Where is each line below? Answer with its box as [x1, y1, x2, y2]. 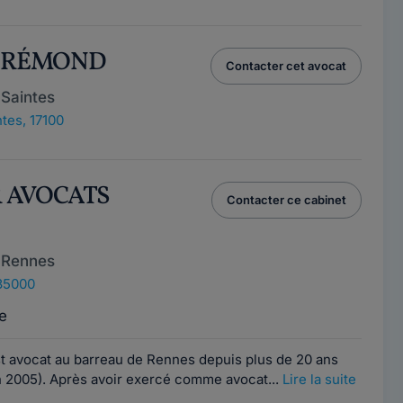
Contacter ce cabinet [226, 193, 346, 207]
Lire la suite [282, 371, 356, 388]
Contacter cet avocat [225, 58, 346, 73]
